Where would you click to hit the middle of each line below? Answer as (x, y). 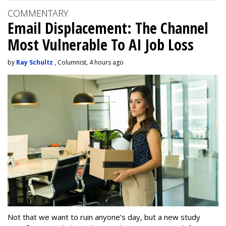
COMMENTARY (38, 13)
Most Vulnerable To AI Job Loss (101, 45)
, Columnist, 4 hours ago (88, 62)
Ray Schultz (35, 62)
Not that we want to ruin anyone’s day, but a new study (104, 217)
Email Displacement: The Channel (108, 28)
